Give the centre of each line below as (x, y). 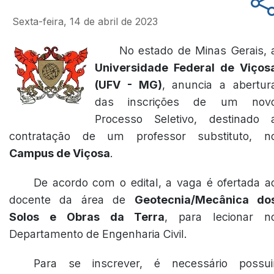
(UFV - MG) (128, 85)
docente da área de (72, 200)
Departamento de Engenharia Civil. (98, 234)
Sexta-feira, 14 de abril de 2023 (85, 21)
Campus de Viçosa (60, 153)
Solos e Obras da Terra (87, 217)
